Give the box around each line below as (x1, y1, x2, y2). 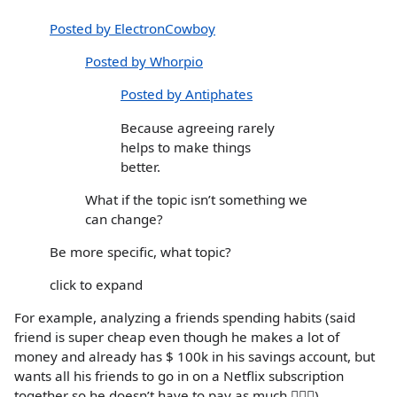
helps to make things (121, 137, 251, 156)
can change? (85, 209, 163, 228)
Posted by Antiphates (121, 85, 253, 104)
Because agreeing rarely (121, 118, 275, 136)
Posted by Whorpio (85, 52, 203, 71)
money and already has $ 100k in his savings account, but (14, 347, 375, 366)
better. (121, 157, 160, 175)
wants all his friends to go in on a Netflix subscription (14, 367, 344, 385)
